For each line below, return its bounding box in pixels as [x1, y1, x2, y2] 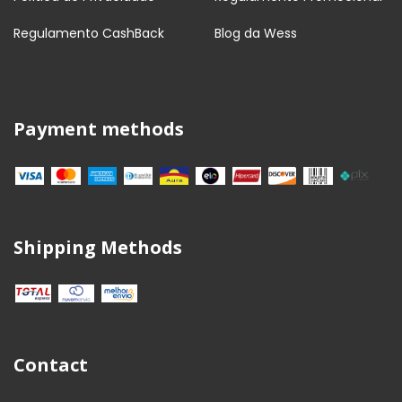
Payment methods [13, 117, 184, 142]
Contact [13, 353, 88, 378]
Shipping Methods [13, 234, 182, 259]
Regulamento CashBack [13, 24, 164, 43]
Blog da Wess [214, 24, 297, 43]
